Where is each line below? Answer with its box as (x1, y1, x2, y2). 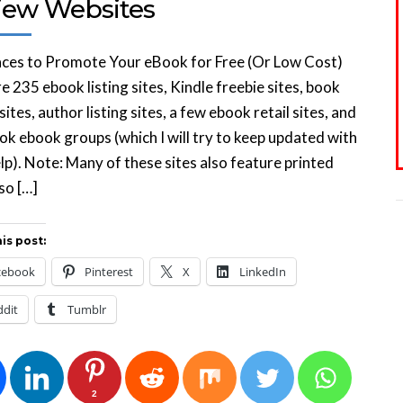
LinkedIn (239, 264, 286, 280)
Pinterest (85, 264, 133, 280)
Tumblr (67, 301, 106, 318)
